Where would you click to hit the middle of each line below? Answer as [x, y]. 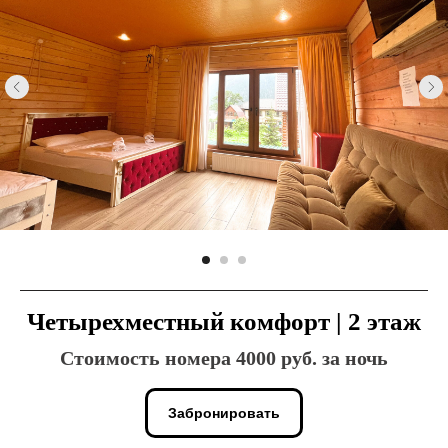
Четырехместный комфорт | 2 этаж [224, 322]
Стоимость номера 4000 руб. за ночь [224, 358]
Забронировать [224, 412]
